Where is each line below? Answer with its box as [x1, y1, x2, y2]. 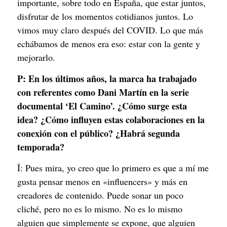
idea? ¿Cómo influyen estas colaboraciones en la [17, 112, 205, 126]
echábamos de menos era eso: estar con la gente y [17, 37, 200, 50]
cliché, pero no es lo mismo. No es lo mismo [17, 203, 182, 215]
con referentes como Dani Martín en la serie [17, 85, 189, 99]
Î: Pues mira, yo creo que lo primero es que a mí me [17, 162, 209, 174]
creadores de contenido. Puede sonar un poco [17, 189, 183, 202]
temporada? [17, 140, 64, 154]
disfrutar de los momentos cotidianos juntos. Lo [17, 10, 193, 23]
